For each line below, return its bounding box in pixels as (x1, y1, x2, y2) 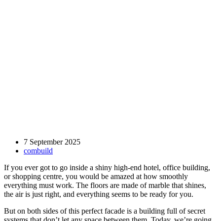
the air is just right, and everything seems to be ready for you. (4, 190, 193, 199)
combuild (24, 147, 53, 155)
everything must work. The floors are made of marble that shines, (4, 181, 206, 190)
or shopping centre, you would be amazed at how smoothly (4, 172, 188, 181)
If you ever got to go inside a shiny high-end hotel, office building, (4, 163, 210, 172)
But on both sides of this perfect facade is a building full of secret (4, 207, 205, 216)
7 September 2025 (24, 138, 80, 147)
